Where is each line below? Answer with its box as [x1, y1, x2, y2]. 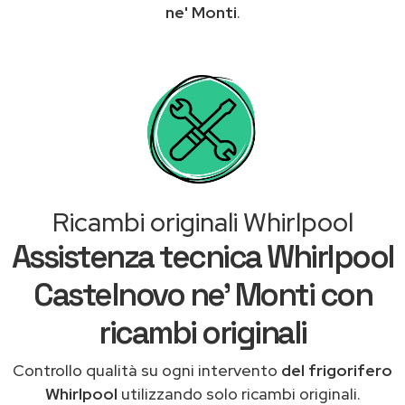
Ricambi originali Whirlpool [52, 204, 353, 240]
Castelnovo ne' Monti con [33, 274, 372, 315]
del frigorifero [281, 359, 392, 381]
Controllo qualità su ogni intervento [13, 359, 281, 381]
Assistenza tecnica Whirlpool [11, 236, 394, 277]
